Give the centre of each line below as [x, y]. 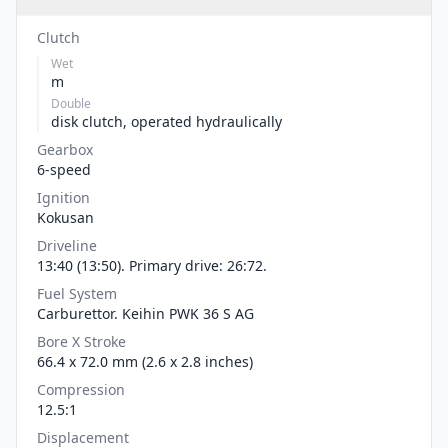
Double [71, 103]
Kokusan [65, 217]
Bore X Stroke [81, 341]
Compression [81, 389]
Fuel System [77, 293]
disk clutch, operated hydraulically [166, 121]
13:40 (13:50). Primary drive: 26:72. [152, 265]
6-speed [64, 169]
